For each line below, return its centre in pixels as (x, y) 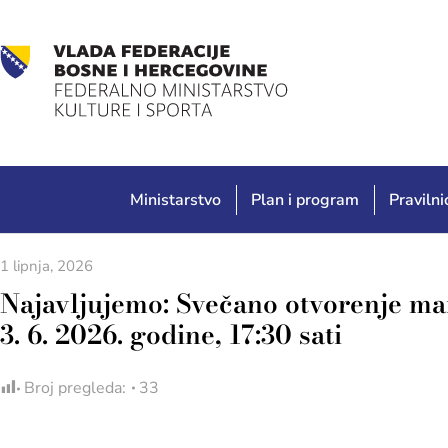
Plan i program (305, 200)
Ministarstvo (176, 200)
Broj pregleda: (75, 388)
